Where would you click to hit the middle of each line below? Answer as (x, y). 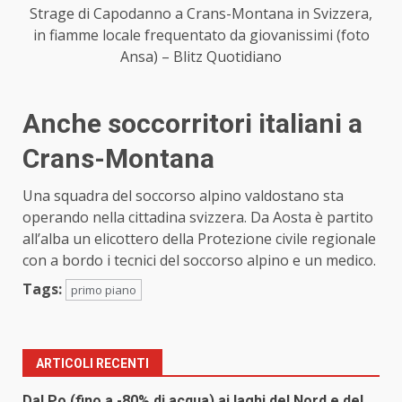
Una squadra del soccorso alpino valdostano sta (183, 195)
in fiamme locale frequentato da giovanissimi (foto (201, 35)
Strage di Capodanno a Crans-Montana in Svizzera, (201, 13)
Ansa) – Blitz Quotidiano (201, 56)
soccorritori (180, 123)
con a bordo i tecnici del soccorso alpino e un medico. (199, 260)
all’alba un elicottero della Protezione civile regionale (199, 238)
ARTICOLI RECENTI (92, 363)
